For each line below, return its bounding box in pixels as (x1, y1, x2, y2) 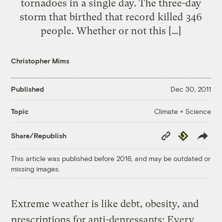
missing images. (11, 164, 60, 173)
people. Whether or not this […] (41, 24, 181, 37)
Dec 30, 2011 (170, 85, 211, 94)
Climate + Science (154, 107, 211, 115)
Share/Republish (11, 131, 67, 140)
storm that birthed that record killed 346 (20, 10, 202, 23)
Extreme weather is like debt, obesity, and (11, 198, 199, 210)
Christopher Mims (11, 56, 70, 65)
